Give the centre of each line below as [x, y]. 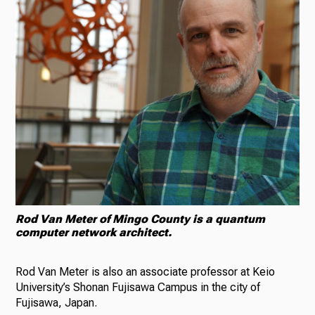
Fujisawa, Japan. [58, 303]
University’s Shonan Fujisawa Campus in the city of [138, 288]
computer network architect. [94, 233]
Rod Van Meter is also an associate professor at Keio [146, 272]
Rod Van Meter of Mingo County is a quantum [141, 219]
